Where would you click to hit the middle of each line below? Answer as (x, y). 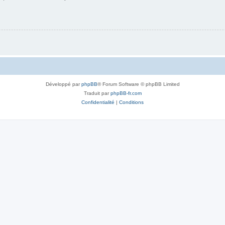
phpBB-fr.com (126, 93)
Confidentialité (98, 102)
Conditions (131, 102)
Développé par (63, 84)
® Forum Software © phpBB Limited (138, 84)
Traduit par (97, 93)
